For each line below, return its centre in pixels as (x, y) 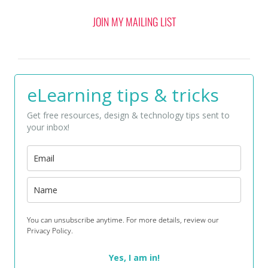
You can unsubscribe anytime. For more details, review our (123, 220)
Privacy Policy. (50, 231)
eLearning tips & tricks (123, 95)
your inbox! (48, 127)
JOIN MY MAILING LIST (134, 22)
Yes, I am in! (134, 258)
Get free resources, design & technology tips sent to (128, 115)
